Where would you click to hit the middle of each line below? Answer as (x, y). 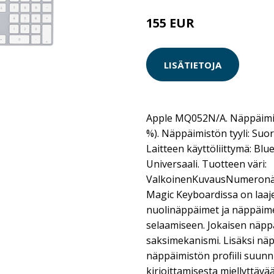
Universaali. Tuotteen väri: (206, 164)
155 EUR (170, 23)
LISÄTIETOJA (193, 65)
